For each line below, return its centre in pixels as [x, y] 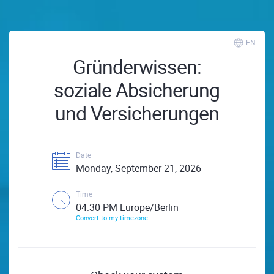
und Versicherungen [137, 113]
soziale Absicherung [137, 90]
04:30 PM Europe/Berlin [127, 207]
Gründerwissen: [137, 66]
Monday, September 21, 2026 [139, 168]
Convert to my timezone [112, 217]
